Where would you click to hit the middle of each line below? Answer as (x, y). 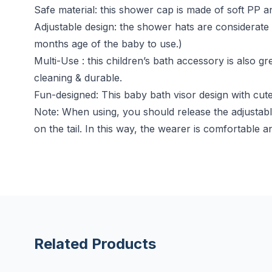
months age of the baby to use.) (108, 44)
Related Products (95, 244)
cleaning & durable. (78, 78)
